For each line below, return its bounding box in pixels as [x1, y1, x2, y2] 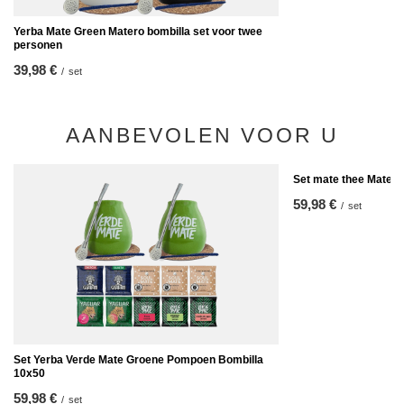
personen [14, 39, 62, 51]
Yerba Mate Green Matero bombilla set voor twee [14, 25, 262, 38]
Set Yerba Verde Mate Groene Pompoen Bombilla [14, 353, 263, 366]
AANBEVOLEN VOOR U [65, 124, 339, 147]
